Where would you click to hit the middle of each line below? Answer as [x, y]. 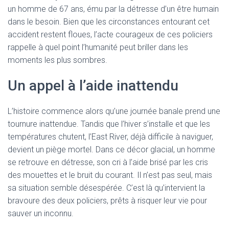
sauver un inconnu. [41, 213]
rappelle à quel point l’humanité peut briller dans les [98, 47]
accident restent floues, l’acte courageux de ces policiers [110, 35]
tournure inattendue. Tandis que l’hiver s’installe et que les [109, 124]
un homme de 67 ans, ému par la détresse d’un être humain [113, 9]
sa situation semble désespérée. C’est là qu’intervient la [106, 188]
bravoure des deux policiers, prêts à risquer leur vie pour [107, 201]
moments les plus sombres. [58, 60]
